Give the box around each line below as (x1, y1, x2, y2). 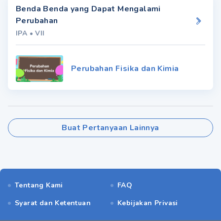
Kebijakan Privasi (117, 198, 178, 208)
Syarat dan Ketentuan (15, 198, 91, 208)
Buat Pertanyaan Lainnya (62, 122, 159, 133)
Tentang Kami (15, 181, 63, 190)
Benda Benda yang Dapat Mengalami (16, 3, 161, 14)
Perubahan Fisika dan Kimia (71, 63, 179, 74)
